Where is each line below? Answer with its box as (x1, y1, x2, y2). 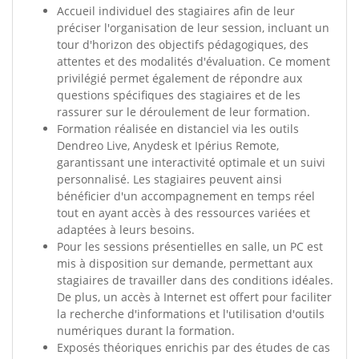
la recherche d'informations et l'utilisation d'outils (57, 306, 325, 321)
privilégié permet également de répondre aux (57, 71, 302, 86)
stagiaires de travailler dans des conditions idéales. (57, 272, 333, 288)
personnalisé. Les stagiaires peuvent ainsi (57, 171, 282, 187)
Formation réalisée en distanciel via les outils (57, 121, 299, 136)
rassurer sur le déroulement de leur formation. (57, 104, 310, 119)
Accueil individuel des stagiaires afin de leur (57, 3, 295, 18)
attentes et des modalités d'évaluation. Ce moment (57, 54, 330, 69)
